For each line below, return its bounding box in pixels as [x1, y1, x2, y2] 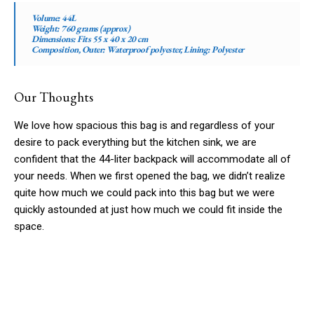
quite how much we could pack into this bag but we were [14, 186, 275, 200]
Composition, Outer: [32, 43, 107, 56]
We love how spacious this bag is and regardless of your [14, 119, 275, 132]
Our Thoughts [14, 88, 93, 107]
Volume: [32, 12, 62, 25]
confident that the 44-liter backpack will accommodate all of [14, 153, 291, 166]
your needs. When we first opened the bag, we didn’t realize [14, 170, 285, 183]
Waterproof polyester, [107, 43, 184, 56]
